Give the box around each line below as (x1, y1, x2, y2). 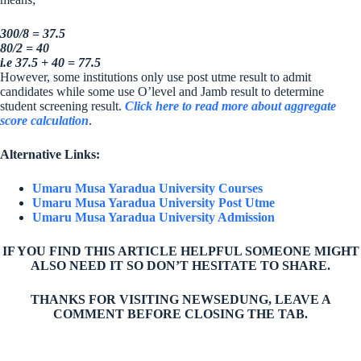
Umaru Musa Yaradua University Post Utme (32, 196, 275, 210)
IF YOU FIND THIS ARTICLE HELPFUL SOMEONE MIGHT (2, 244, 359, 259)
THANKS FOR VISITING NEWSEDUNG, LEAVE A (30, 293, 331, 307)
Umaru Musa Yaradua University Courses (32, 181, 263, 196)
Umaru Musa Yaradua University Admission (32, 210, 275, 225)
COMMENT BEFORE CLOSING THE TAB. (53, 307, 308, 322)
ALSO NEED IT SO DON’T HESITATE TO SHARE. (31, 259, 330, 273)
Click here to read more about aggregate (125, 99, 336, 114)
